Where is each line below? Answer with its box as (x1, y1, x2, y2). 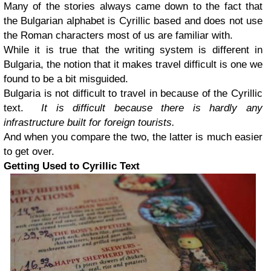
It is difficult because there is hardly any (41, 102, 263, 114)
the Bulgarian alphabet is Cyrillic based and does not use (4, 15, 263, 27)
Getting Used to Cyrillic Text (4, 160, 140, 172)
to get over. (4, 146, 54, 158)
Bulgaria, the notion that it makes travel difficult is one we (4, 59, 263, 71)
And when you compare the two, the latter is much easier (4, 131, 263, 143)
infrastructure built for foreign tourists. (4, 117, 175, 129)
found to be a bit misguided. (4, 73, 128, 85)
